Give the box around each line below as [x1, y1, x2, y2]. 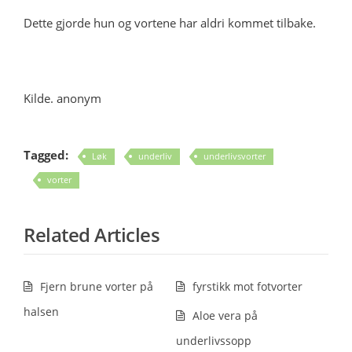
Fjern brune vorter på [40, 279, 153, 294]
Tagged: [24, 147, 68, 163]
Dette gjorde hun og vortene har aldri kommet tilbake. [24, 15, 316, 31]
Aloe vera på [192, 308, 258, 323]
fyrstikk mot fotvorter [192, 279, 302, 294]
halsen [24, 304, 59, 319]
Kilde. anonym [24, 90, 101, 106]
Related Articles [24, 222, 159, 247]
